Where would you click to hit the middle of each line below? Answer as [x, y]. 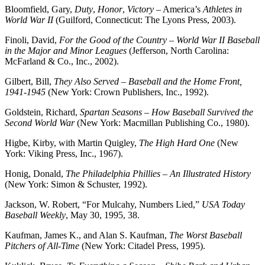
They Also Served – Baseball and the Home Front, [148, 81]
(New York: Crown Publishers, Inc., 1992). [128, 92]
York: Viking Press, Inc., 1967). [64, 153]
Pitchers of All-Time [43, 245]
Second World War [41, 122]
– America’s [178, 9]
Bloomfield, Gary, [40, 9]
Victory [140, 9]
